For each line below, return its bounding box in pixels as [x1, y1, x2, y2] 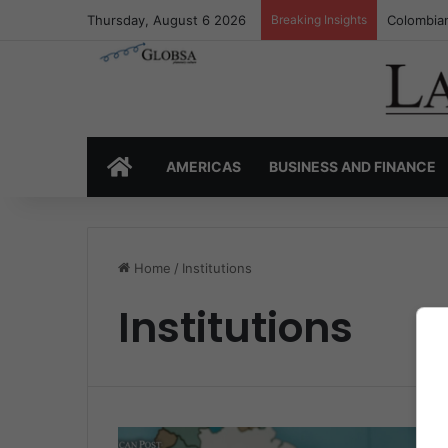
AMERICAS [166, 158, 241, 176]
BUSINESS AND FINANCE [269, 158, 436, 176]
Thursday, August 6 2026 [87, 12, 246, 28]
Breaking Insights [271, 12, 367, 27]
